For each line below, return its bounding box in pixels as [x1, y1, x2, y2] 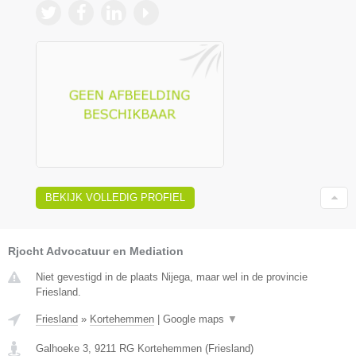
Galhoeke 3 [36, 342, 88, 354]
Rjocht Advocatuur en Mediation [8, 244, 184, 257]
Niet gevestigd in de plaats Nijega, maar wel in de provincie [36, 270, 308, 283]
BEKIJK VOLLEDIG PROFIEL [45, 191, 185, 203]
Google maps [163, 312, 227, 325]
